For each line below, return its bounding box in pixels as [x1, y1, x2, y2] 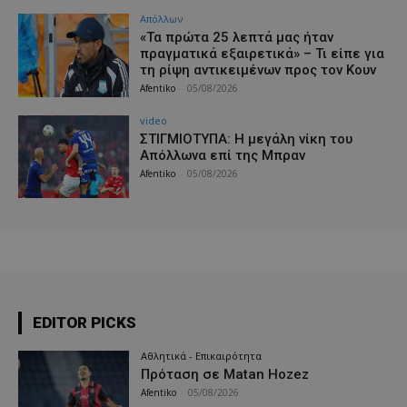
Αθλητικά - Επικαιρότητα [141, 349, 263, 363]
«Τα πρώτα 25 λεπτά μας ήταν [140, 28, 334, 45]
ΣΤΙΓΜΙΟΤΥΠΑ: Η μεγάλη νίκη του [140, 130, 353, 147]
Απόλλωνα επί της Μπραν [140, 146, 306, 164]
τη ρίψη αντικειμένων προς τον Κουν [140, 61, 377, 78]
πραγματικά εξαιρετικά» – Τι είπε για [140, 45, 385, 62]
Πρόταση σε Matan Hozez [141, 366, 310, 383]
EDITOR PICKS [33, 313, 136, 333]
